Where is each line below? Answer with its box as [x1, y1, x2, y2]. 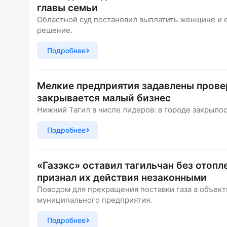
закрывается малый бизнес [37, 92, 171, 104]
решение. [37, 25, 72, 35]
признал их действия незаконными [37, 172, 207, 183]
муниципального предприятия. [37, 195, 152, 205]
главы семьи [37, 2, 98, 14]
